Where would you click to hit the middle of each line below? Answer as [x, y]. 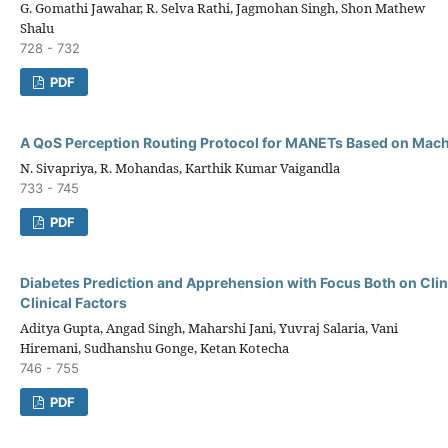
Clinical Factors [73, 302]
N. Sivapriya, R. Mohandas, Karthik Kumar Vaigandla [180, 167]
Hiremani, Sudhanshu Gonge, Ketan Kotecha [154, 347]
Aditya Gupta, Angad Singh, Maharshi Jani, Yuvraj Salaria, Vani [209, 327]
